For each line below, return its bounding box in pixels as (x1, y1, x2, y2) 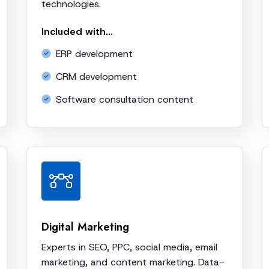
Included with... (41, 25, 113, 38)
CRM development (56, 70, 137, 83)
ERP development (56, 47, 133, 60)
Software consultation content (56, 92, 193, 106)
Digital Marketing (41, 218, 129, 235)
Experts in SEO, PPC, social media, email (41, 240, 217, 253)
